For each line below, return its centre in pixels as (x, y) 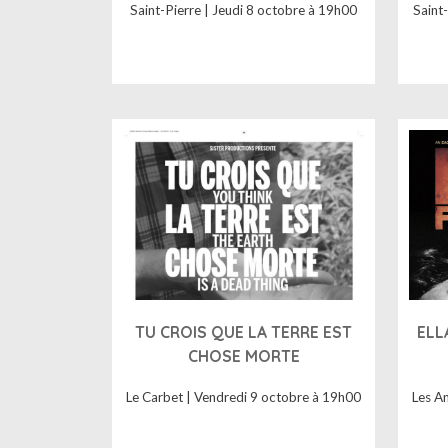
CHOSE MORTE (243, 355)
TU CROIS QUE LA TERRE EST (244, 331)
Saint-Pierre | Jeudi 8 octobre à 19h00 (244, 10)
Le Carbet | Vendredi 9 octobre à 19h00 (244, 397)
